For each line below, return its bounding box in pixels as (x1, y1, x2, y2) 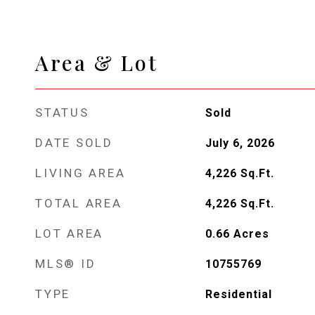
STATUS (35, 105, 89, 120)
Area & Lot (35, 49, 158, 76)
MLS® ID (35, 256, 96, 271)
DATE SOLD (35, 135, 113, 150)
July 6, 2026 (205, 136, 275, 150)
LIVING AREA (35, 165, 126, 180)
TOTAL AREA (35, 195, 122, 210)
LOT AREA (35, 226, 103, 240)
